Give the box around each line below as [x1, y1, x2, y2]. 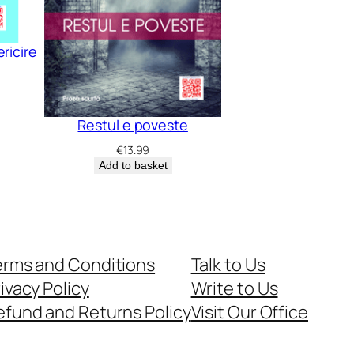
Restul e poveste [77, 115, 188, 134]
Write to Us [190, 276, 278, 300]
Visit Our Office [190, 299, 308, 324]
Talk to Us [190, 252, 265, 277]
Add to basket [98, 158, 168, 171]
